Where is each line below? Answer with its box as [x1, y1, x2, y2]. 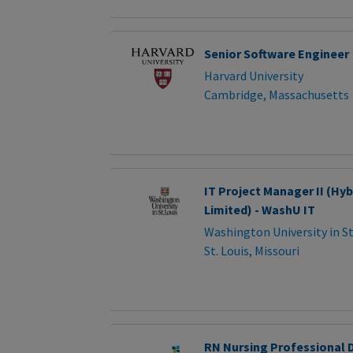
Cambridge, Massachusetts [203, 87, 349, 103]
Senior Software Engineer [203, 46, 349, 62]
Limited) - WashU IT [203, 202, 315, 218]
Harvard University [203, 68, 303, 84]
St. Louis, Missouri [203, 243, 299, 259]
